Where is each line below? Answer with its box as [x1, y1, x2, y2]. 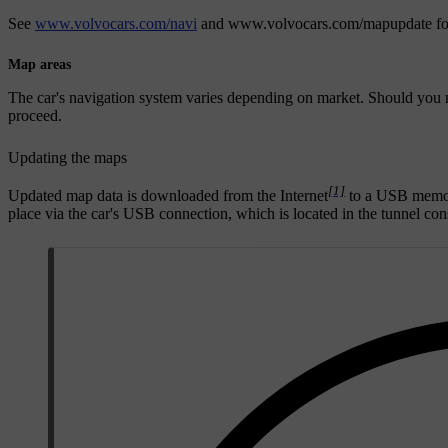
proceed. [8, 106, 62, 124]
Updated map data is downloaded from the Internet [8, 187, 328, 205]
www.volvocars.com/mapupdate [228, 14, 432, 32]
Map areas [8, 56, 71, 72]
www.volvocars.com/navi [35, 14, 197, 32]
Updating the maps [8, 148, 127, 166]
